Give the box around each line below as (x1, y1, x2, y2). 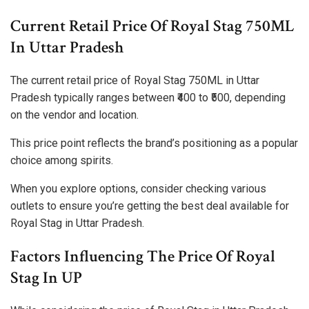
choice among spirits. (10, 154, 113, 168)
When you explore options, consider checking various (10, 182, 266, 196)
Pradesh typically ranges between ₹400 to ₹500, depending (10, 91, 286, 105)
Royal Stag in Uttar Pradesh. (10, 217, 144, 230)
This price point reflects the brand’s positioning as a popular (10, 137, 298, 150)
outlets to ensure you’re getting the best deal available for (10, 199, 289, 213)
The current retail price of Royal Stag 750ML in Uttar (10, 74, 259, 88)
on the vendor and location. (10, 108, 139, 122)
